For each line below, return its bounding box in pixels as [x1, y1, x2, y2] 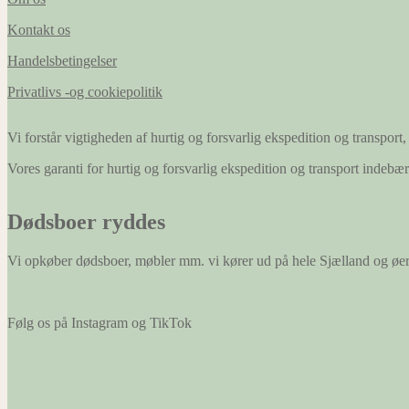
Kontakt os [7, 21, 70, 37]
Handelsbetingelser [7, 52, 117, 68]
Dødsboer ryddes [7, 209, 165, 234]
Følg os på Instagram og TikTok [7, 314, 192, 330]
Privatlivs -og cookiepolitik [7, 83, 163, 100]
